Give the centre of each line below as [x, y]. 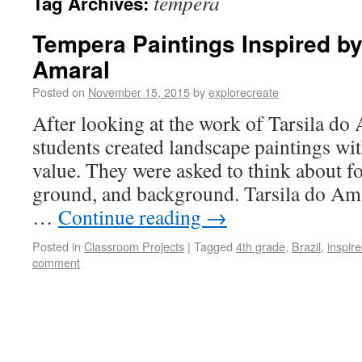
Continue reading [132, 217]
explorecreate [244, 92]
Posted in [57, 246]
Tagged [213, 246]
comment [56, 262]
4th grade [261, 246]
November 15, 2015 [139, 92]
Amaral [71, 69]
